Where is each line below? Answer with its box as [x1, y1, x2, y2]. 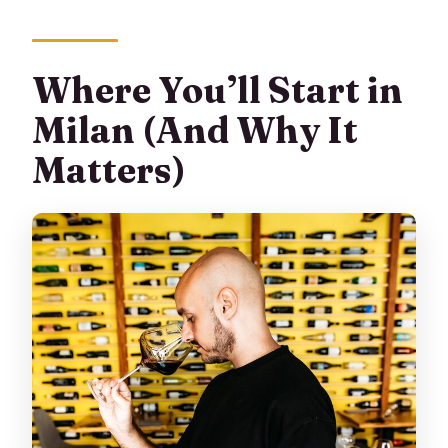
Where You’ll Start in [32, 67, 404, 112]
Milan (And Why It [32, 107, 359, 152]
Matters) [32, 147, 187, 192]
